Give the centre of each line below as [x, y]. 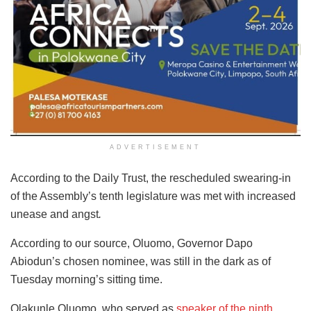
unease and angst [54, 215]
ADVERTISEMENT [155, 148]
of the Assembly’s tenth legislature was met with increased [153, 196]
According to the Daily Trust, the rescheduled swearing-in [151, 178]
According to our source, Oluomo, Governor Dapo [132, 244]
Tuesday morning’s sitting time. [86, 280]
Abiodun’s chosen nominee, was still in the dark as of [141, 262]
